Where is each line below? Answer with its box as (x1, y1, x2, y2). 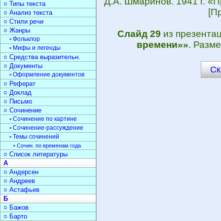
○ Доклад (3, 89, 32, 96)
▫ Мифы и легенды (9, 44, 61, 51)
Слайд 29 (117, 29, 161, 39)
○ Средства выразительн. (3, 53, 80, 61)
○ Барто (3, 213, 27, 220)
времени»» (137, 39, 188, 50)
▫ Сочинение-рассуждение (9, 124, 83, 131)
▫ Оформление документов (9, 71, 84, 78)
